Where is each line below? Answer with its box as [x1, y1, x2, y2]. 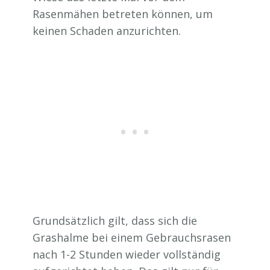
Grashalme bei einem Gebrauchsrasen [33, 230, 231, 245]
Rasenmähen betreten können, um [33, 6, 213, 21]
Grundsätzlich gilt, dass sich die [33, 213, 197, 228]
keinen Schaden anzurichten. [33, 23, 181, 38]
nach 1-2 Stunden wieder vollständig [33, 246, 221, 262]
